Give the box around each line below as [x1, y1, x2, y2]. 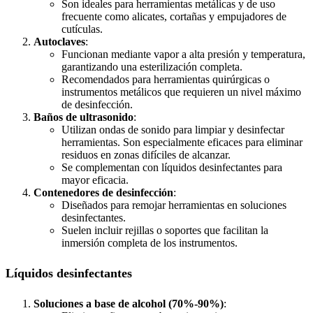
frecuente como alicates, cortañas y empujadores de [61, 10, 286, 22]
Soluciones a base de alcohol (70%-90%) [34, 297, 224, 310]
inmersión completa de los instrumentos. [61, 236, 238, 249]
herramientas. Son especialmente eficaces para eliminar [61, 136, 303, 148]
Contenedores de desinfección [34, 186, 173, 198]
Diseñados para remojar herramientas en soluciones [61, 198, 286, 211]
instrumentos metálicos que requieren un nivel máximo [61, 85, 301, 98]
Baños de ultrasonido [34, 110, 133, 123]
